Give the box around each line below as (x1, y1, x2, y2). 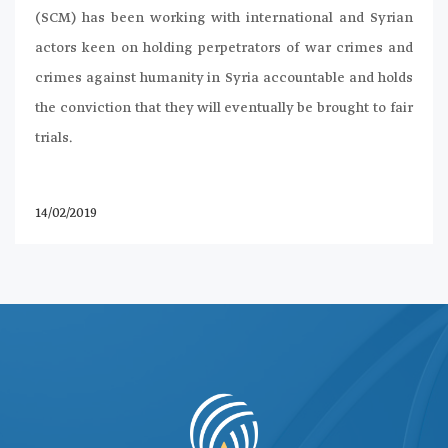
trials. (35, 129, 73, 148)
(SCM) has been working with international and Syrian (35, 9, 413, 28)
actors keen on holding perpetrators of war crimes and (35, 39, 413, 58)
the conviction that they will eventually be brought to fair (35, 99, 413, 118)
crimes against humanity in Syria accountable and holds (35, 69, 413, 88)
